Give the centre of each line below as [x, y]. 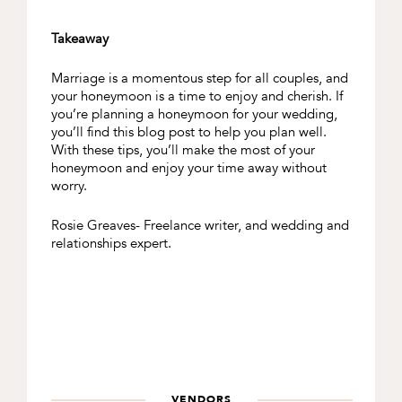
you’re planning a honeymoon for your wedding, [194, 114]
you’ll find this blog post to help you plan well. [188, 132]
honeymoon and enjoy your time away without [188, 168]
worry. [69, 186]
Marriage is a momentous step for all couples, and [199, 79]
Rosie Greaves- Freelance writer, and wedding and [200, 226]
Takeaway [79, 39]
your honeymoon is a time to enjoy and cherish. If [197, 96]
